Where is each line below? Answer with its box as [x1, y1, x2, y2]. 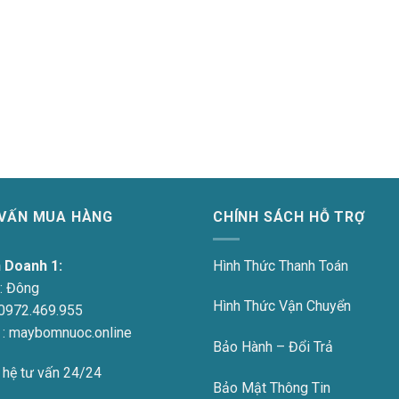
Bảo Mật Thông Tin [213, 379, 330, 397]
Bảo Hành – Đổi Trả [213, 338, 333, 356]
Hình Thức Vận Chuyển [213, 297, 351, 315]
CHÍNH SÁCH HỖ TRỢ [213, 208, 365, 226]
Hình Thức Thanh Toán [213, 256, 348, 274]
